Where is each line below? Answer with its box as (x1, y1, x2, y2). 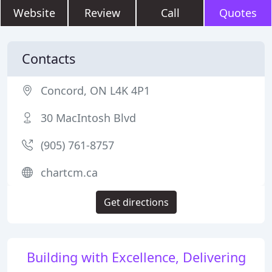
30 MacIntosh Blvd (41, 110, 136, 125)
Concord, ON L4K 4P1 (41, 83, 150, 98)
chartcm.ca (41, 165, 98, 180)
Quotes (219, 5, 257, 20)
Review (84, 5, 120, 20)
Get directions (103, 195, 169, 209)
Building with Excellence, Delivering (26, 248, 246, 266)
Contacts (22, 50, 75, 67)
